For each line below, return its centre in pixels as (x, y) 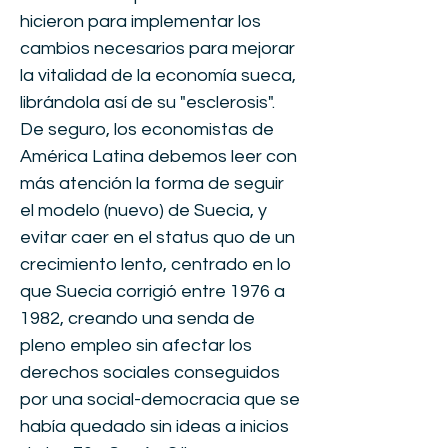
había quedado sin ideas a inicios (154, 426)
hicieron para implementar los (140, 21)
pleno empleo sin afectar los (136, 345)
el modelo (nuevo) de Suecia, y (143, 210)
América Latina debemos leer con (158, 156)
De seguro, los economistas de (147, 129)
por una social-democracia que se (160, 399)
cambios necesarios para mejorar (157, 48)
